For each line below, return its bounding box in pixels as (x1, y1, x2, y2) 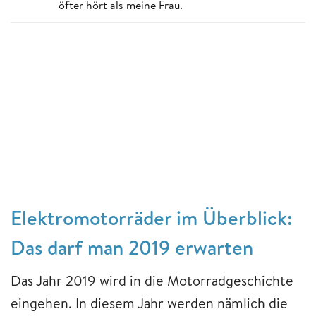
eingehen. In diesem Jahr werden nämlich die (11, 293, 288, 312)
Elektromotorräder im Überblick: (11, 203, 293, 231)
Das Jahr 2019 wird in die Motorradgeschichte (11, 270, 293, 290)
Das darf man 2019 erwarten (11, 233, 253, 261)
